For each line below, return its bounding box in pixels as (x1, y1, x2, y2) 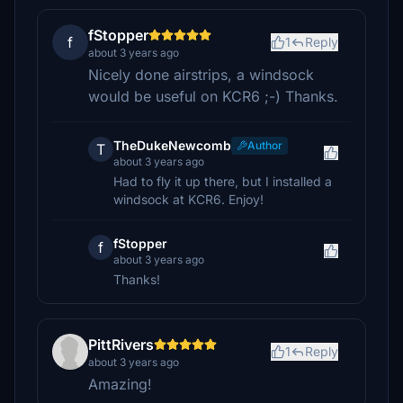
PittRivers (88, 336, 154, 354)
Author (247, 139, 282, 152)
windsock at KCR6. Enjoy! (113, 192, 264, 207)
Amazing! (88, 375, 152, 393)
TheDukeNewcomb (113, 138, 231, 153)
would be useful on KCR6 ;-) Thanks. (88, 87, 338, 105)
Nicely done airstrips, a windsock (88, 66, 314, 84)
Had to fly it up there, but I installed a (113, 174, 332, 189)
